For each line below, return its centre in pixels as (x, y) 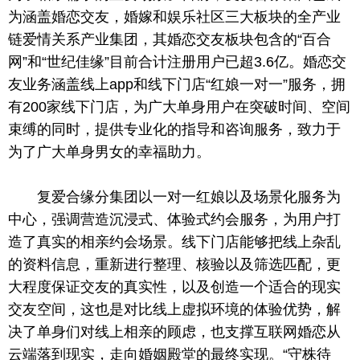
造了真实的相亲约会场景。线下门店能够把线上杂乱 (174, 242)
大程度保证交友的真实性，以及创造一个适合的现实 (174, 287)
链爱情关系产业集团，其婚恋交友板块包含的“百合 (170, 39)
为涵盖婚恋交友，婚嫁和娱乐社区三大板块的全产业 (174, 16)
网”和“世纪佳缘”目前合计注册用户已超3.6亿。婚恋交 (177, 61)
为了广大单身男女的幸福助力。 (109, 151)
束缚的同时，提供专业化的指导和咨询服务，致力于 (174, 129)
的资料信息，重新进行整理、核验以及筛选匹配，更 (174, 265)
